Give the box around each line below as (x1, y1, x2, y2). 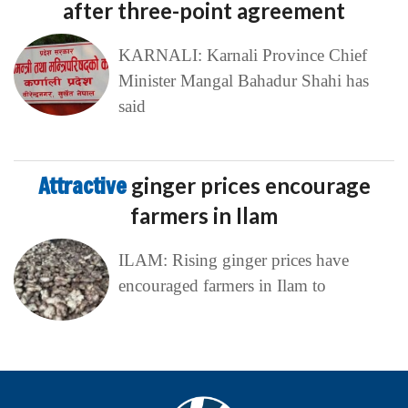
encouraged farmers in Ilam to (117, 276, 326, 296)
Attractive (37, 171, 131, 201)
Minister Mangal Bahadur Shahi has (117, 71, 369, 91)
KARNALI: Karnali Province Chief (117, 46, 367, 66)
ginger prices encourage (130, 172, 371, 199)
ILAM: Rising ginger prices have (117, 250, 349, 270)
